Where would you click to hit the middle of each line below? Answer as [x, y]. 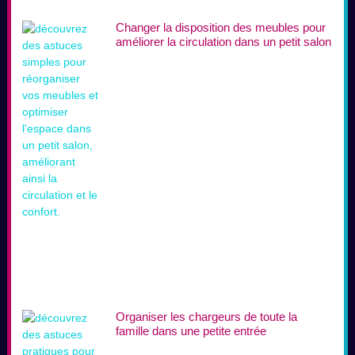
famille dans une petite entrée [191, 331]
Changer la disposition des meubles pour [221, 28]
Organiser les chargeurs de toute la [206, 317]
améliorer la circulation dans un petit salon [223, 42]
